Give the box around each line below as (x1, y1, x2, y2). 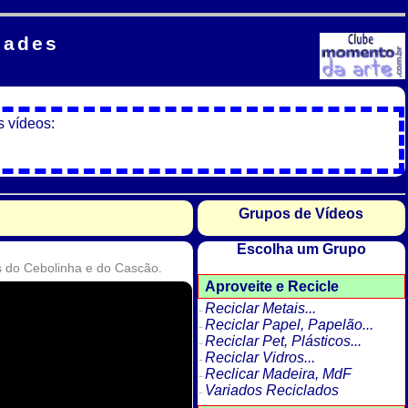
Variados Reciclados (204, 382, 339, 398)
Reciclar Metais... (204, 300, 316, 316)
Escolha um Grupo (236, 241, 366, 258)
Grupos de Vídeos (239, 206, 364, 222)
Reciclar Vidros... (204, 349, 315, 365)
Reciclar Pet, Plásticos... (204, 332, 362, 349)
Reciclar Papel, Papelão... (204, 316, 373, 332)
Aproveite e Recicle (204, 278, 339, 294)
